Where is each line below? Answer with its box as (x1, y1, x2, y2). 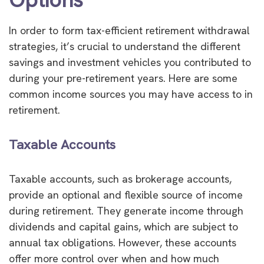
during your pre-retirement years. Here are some (9, 71, 237, 85)
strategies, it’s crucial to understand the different (9, 39, 240, 53)
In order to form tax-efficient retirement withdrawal (9, 24, 250, 37)
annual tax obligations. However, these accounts (9, 235, 236, 249)
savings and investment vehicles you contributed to (9, 55, 251, 69)
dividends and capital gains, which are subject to (9, 219, 238, 233)
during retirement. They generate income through (9, 203, 243, 217)
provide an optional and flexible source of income (9, 187, 243, 202)
